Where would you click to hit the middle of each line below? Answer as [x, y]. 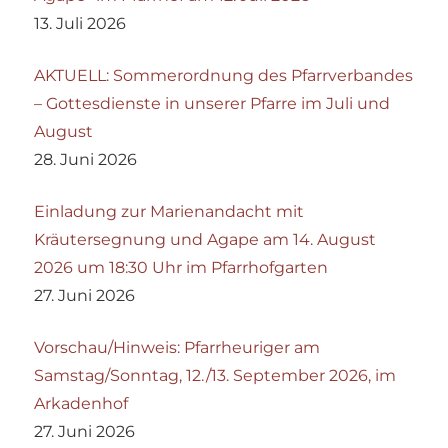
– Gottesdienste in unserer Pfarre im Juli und [212, 104]
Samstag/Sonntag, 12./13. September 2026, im [215, 376]
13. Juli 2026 [80, 24]
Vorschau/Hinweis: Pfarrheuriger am [177, 348]
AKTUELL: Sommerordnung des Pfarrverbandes [224, 76]
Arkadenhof [81, 404]
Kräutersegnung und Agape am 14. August [205, 240]
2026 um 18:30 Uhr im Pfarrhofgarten [181, 268]
